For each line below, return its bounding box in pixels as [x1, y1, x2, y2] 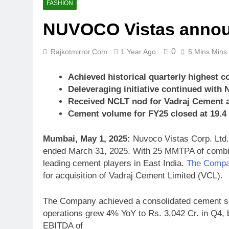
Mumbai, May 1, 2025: [43, 134, 130, 144]
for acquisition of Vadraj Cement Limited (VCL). [43, 171, 223, 181]
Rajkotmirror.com [51, 48, 107, 56]
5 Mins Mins [188, 48, 227, 56]
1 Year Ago [121, 48, 156, 56]
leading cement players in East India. [43, 158, 187, 169]
